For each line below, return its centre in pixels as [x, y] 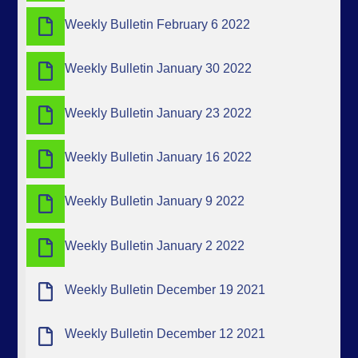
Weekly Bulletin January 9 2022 [155, 201]
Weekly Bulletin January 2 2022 [155, 245]
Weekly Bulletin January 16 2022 [159, 157]
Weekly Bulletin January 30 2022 [159, 69]
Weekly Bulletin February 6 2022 [158, 25]
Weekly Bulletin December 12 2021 [165, 334]
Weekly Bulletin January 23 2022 [159, 113]
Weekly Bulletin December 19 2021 [165, 290]
